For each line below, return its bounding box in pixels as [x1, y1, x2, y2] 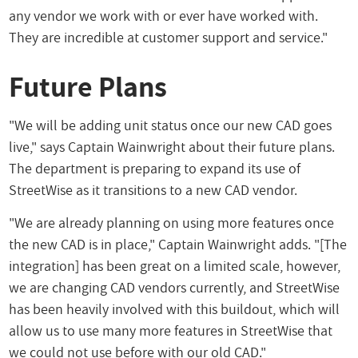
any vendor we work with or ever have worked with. [9, 6, 319, 25]
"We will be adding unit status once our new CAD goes [9, 116, 332, 135]
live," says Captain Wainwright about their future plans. [9, 137, 336, 157]
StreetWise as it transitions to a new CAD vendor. [9, 181, 298, 200]
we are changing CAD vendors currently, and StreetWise [9, 277, 340, 296]
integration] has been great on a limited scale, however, [9, 256, 341, 275]
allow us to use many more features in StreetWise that [9, 320, 333, 340]
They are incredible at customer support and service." [9, 27, 328, 46]
